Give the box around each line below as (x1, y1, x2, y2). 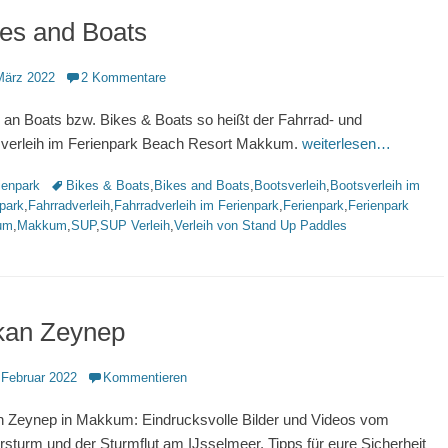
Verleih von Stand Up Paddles (174, 218, 347, 233)
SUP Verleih (100, 218, 170, 233)
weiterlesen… (302, 135, 391, 152)
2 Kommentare (81, 70, 166, 85)
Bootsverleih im (330, 178, 420, 193)
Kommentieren (103, 370, 187, 385)
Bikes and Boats (154, 178, 250, 193)
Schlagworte (49, 177, 120, 192)
